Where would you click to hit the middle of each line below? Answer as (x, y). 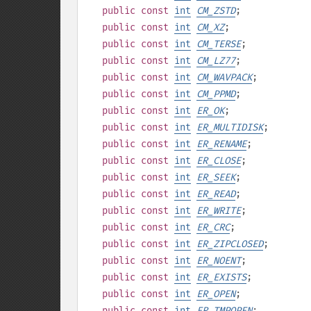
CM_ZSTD (216, 11)
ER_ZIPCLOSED (230, 244)
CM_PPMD (216, 94)
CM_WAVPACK (224, 77)
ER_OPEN (216, 294)
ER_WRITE (219, 211)
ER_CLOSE (219, 161)
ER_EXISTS (221, 277)
